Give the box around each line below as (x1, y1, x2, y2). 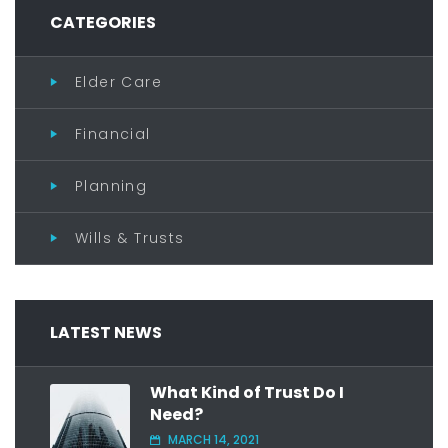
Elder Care (75, 71, 162, 92)
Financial (75, 123, 151, 144)
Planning (75, 175, 148, 196)
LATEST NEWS (50, 320, 162, 344)
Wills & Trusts (75, 227, 185, 248)
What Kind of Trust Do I (150, 380, 344, 404)
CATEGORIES (50, 10, 156, 34)
